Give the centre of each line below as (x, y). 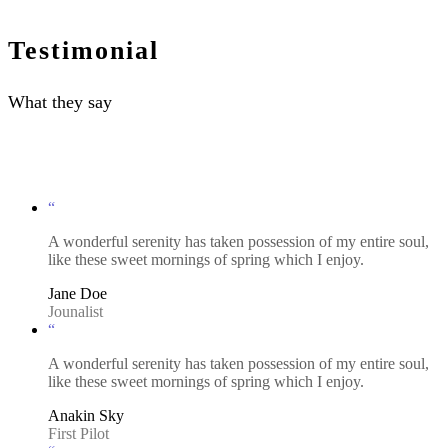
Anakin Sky (86, 415)
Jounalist (75, 311)
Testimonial (83, 50)
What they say (60, 101)
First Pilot (78, 433)
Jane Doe (77, 293)
